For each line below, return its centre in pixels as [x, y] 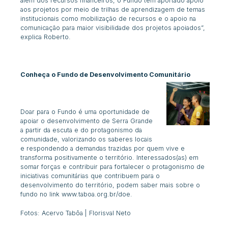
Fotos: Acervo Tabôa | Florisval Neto [76, 213]
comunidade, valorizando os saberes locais [87, 139]
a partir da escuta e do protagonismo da [81, 130]
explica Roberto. [46, 37]
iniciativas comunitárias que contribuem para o [90, 176]
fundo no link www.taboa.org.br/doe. [77, 194]
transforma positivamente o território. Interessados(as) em [110, 158]
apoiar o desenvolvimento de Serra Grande [87, 121]
